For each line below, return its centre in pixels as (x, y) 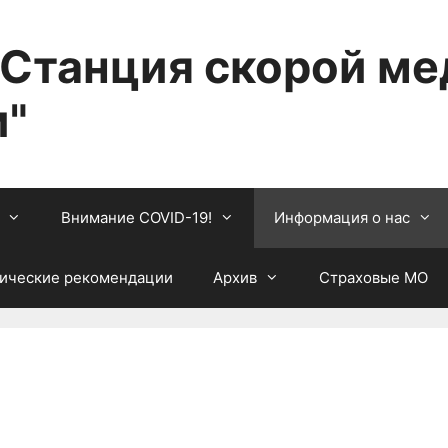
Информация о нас (342, 217)
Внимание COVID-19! (136, 217)
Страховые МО (373, 277)
